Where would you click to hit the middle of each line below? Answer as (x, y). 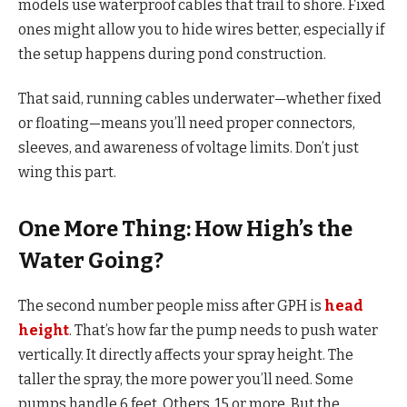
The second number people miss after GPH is (171, 306)
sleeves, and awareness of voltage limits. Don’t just (189, 147)
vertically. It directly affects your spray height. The (186, 355)
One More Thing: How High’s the (185, 229)
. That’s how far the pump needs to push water (223, 331)
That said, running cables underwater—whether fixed (200, 98)
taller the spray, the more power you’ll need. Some (186, 380)
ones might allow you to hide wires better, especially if (201, 29)
